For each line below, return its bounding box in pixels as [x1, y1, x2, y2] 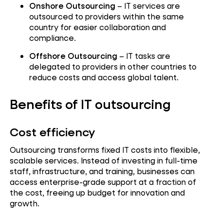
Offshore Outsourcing [29, 51, 117, 61]
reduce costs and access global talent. [29, 72, 179, 83]
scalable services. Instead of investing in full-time [10, 155, 198, 166]
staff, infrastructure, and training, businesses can [10, 166, 195, 177]
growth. [10, 198, 39, 209]
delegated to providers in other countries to [29, 61, 197, 72]
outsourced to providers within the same [29, 11, 184, 21]
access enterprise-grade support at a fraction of [10, 177, 196, 187]
